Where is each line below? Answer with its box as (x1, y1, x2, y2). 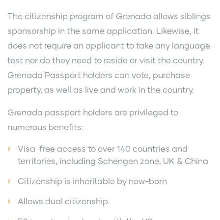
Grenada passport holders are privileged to (7, 107, 178, 117)
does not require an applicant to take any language (7, 40, 210, 51)
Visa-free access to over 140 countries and (18, 143, 188, 154)
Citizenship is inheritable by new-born (18, 175, 167, 186)
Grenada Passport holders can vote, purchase (7, 69, 190, 80)
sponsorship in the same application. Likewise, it (7, 25, 199, 36)
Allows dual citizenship (18, 195, 108, 206)
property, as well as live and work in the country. (7, 84, 194, 95)
